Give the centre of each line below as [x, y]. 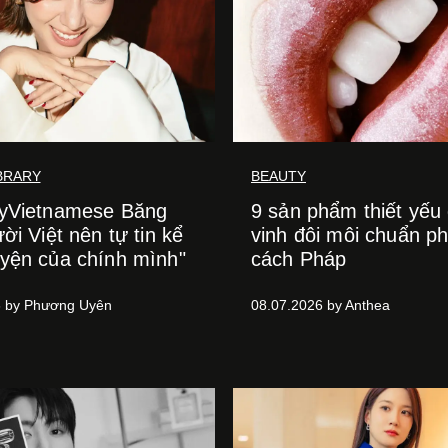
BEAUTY [278, 176]
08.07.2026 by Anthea [320, 305]
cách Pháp [299, 259]
